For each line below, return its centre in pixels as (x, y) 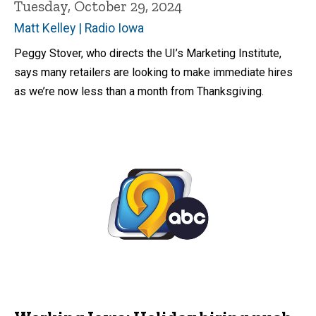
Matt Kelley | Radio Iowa (79, 28)
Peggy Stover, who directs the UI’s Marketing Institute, (148, 53)
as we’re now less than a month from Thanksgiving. (139, 91)
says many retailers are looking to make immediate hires (153, 72)
